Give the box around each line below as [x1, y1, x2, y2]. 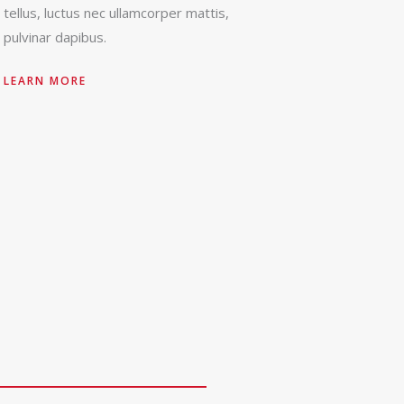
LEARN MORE [4, 73, 87, 89]
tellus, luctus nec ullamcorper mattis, [4, 4, 229, 23]
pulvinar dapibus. [4, 28, 106, 47]
